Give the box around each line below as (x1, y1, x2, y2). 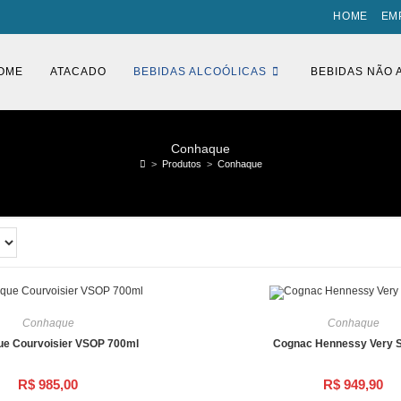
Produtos (161, 158, 201, 169)
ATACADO (50, 65, 107, 78)
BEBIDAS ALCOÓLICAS (133, 65, 267, 78)
